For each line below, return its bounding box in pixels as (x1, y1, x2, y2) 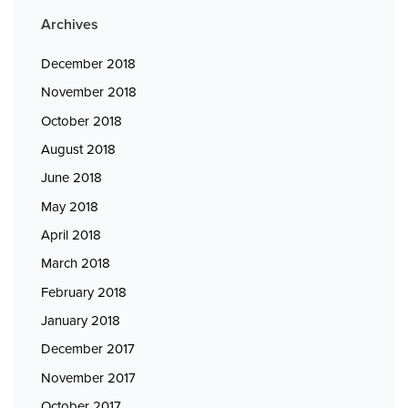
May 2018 (41, 198, 98, 215)
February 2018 (41, 283, 127, 301)
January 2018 (41, 311, 120, 329)
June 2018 (41, 169, 102, 187)
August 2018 (41, 141, 116, 158)
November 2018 (41, 84, 137, 101)
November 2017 (41, 369, 136, 386)
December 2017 (41, 341, 135, 358)
